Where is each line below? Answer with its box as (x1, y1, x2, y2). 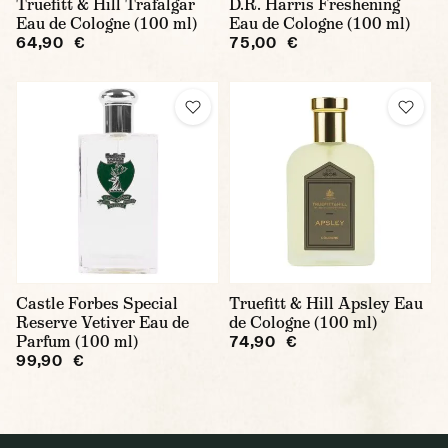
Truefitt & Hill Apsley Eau (229, 292, 423, 314)
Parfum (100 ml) (16, 330, 138, 352)
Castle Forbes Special (16, 292, 178, 314)
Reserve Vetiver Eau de (16, 311, 189, 333)
